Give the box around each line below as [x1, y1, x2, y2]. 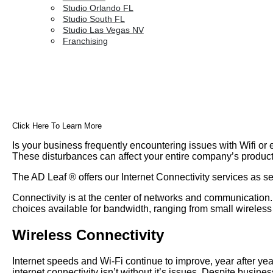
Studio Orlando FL [62, 3, 133, 13]
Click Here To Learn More [12, 121, 102, 131]
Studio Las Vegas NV [62, 25, 144, 35]
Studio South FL [62, 14, 125, 24]
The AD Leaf [12, 172, 69, 183]
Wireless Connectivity [12, 227, 168, 244]
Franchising [62, 36, 108, 46]
